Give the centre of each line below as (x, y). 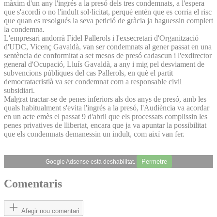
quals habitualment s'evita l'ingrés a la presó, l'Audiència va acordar (107, 108)
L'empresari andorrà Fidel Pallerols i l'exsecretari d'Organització (101, 38)
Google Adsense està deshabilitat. (91, 162)
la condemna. (24, 29)
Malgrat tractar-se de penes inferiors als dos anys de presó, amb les (105, 99)
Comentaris (33, 184)
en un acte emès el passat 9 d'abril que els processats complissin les (106, 116)
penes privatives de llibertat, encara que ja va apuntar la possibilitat (105, 125)
